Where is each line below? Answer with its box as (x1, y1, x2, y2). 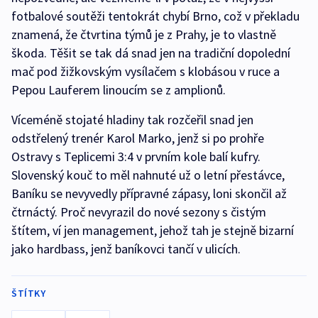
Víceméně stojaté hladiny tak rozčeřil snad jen (11, 111, 253, 128)
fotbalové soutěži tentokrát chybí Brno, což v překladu (11, 8, 300, 25)
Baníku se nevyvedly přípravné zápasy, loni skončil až (11, 185, 287, 202)
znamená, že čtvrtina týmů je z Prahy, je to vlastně (11, 26, 276, 43)
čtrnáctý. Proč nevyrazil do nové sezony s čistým (11, 204, 266, 221)
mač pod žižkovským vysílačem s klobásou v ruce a (11, 63, 280, 80)
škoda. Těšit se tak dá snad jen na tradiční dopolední (11, 45, 290, 62)
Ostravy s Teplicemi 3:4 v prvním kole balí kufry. (11, 148, 261, 165)
